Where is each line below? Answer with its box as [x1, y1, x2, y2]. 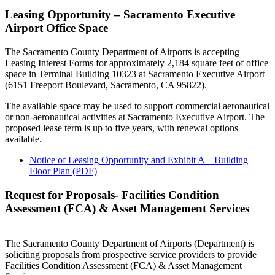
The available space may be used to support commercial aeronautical [5, 101, 269, 112]
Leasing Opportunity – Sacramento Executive [5, 8, 235, 21]
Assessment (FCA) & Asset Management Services [5, 201, 249, 215]
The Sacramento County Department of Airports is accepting [5, 47, 239, 58]
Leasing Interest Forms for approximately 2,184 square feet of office [5, 58, 268, 69]
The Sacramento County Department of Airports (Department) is [5, 238, 254, 249]
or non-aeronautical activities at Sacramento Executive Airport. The [5, 112, 265, 123]
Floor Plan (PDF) [29, 166, 97, 177]
